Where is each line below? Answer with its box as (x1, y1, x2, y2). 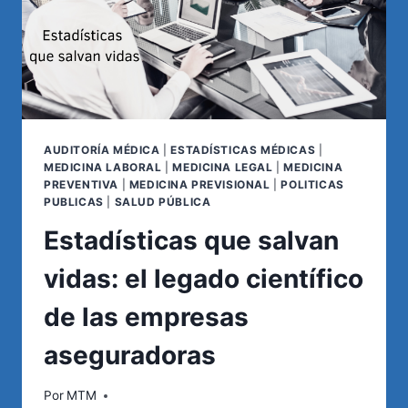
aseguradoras (44, 339, 216, 371)
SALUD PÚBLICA (114, 194, 211, 209)
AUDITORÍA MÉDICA (44, 142, 160, 157)
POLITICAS (280, 177, 344, 191)
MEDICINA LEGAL (172, 159, 273, 174)
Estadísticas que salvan (44, 224, 339, 256)
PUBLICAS (44, 194, 104, 209)
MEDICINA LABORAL (44, 159, 162, 174)
